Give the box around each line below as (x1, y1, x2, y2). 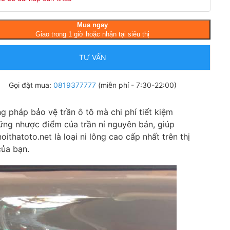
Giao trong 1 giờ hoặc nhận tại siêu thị (35, 30, 150, 38)
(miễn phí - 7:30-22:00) (95, 80, 177, 89)
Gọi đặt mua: (8, 80, 53, 89)
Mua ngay (77, 21, 108, 29)
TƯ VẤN (79, 52, 106, 62)
